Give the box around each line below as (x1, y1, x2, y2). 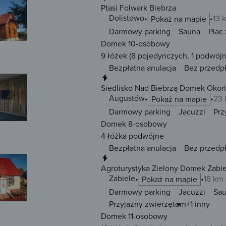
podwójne (127, 130, 164, 142)
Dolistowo (109, 12, 144, 24)
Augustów (109, 92, 145, 104)
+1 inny (186, 198, 210, 210)
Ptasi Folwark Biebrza (101, 2, 176, 14)
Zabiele (109, 173, 135, 184)
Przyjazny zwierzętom (109, 198, 186, 210)
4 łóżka (101, 130, 127, 142)
